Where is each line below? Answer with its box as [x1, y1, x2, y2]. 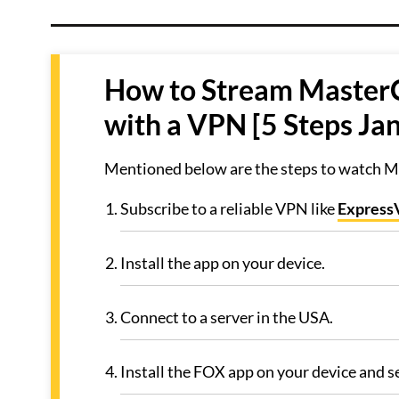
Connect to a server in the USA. [120, 307, 333, 327]
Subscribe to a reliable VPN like [120, 199, 338, 218]
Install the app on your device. [120, 253, 325, 273]
